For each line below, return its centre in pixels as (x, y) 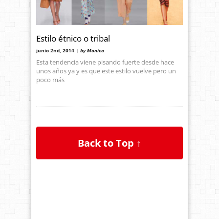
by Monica (92, 50)
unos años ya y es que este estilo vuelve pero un (106, 71)
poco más (50, 79)
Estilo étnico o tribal (73, 38)
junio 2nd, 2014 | (58, 50)
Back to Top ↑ (110, 143)
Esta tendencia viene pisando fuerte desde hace (105, 62)
